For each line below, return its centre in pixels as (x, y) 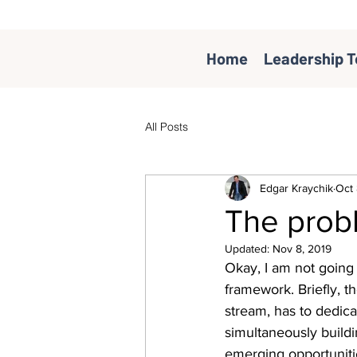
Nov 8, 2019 (302, 249)
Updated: (249, 249)
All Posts (167, 126)
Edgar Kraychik (296, 188)
